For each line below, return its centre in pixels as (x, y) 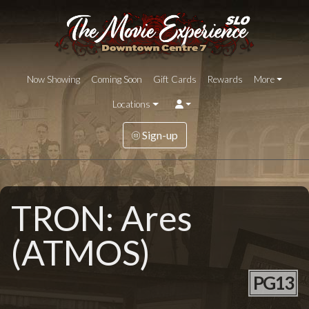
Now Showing (53, 80)
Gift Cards (175, 80)
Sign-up (159, 135)
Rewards (225, 80)
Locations (131, 104)
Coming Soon (116, 80)
